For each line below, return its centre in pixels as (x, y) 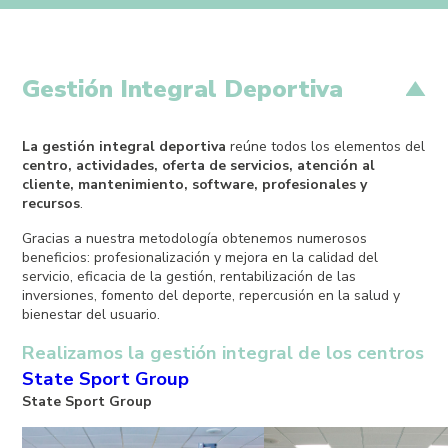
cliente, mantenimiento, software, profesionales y (195, 184)
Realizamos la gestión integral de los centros (223, 352)
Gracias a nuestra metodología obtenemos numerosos (195, 238)
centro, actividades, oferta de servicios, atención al (199, 165)
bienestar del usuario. (91, 314)
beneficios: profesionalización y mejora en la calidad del (200, 257)
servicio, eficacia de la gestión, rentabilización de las (189, 276)
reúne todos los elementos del (326, 146)
